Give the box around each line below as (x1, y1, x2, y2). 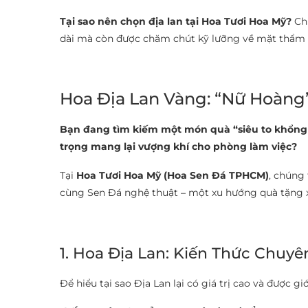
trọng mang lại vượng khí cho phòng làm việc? (60, 140, 297, 153)
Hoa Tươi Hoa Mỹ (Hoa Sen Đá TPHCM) (76, 169, 269, 181)
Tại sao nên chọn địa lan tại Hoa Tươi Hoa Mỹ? (60, 15, 291, 27)
